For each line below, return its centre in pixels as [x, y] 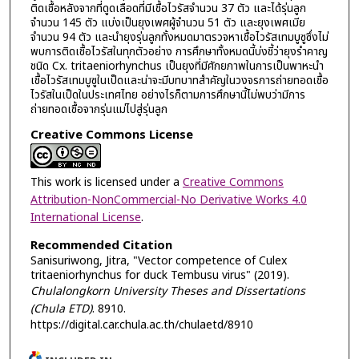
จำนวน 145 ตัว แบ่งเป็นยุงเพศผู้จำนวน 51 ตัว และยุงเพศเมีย [167, 22]
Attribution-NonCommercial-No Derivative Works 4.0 [168, 200]
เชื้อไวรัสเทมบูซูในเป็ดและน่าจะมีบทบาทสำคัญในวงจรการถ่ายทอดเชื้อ [179, 80]
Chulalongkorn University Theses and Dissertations [167, 292]
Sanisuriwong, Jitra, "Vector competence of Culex [158, 261]
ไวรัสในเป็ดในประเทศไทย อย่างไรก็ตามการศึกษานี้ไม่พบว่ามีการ [167, 95]
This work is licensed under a [106, 183]
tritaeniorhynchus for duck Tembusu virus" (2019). [159, 276]
